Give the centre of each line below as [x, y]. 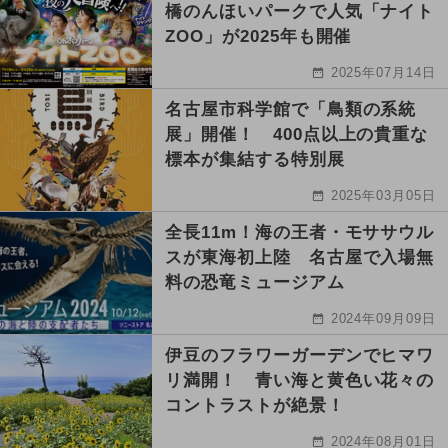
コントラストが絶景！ [255, 405]
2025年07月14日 [383, 72]
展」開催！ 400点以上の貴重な [297, 134]
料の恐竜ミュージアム [255, 282]
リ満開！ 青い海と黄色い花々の [300, 380]
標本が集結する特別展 [255, 159]
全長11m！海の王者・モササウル [300, 232]
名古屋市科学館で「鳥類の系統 [291, 109]
